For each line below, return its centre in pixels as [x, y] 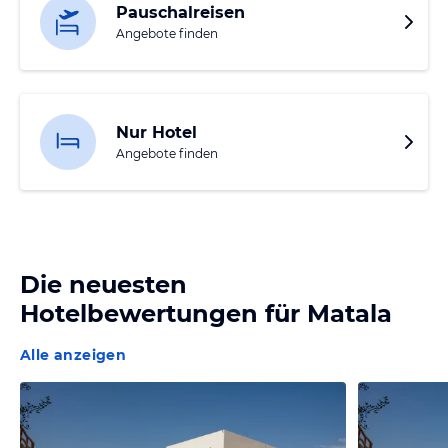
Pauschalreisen [180, 13]
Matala [349, 314]
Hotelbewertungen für [163, 314]
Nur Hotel [156, 133]
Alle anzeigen [73, 355]
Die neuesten [103, 285]
